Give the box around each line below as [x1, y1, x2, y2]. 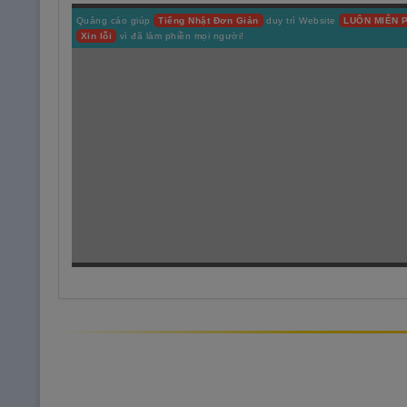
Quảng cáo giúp [75, 15, 154, 26]
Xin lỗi [80, 31, 112, 42]
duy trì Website [263, 15, 339, 26]
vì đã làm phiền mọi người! [116, 31, 244, 42]
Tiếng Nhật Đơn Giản [158, 15, 259, 26]
